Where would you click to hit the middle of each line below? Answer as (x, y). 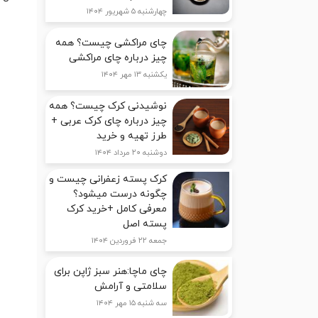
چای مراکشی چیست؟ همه (111, 43)
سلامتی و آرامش (131, 287)
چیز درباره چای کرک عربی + (109, 121)
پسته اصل (145, 224)
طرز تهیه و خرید (132, 136)
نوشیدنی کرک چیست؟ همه (108, 106)
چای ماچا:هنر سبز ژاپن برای (111, 272)
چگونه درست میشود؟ (120, 194)
